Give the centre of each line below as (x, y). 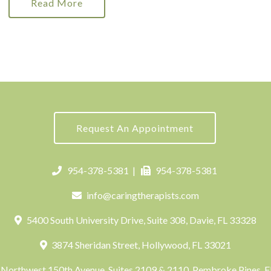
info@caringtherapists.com (143, 195)
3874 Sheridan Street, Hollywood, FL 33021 (141, 245)
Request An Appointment (135, 128)
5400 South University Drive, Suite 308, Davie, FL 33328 (140, 220)
